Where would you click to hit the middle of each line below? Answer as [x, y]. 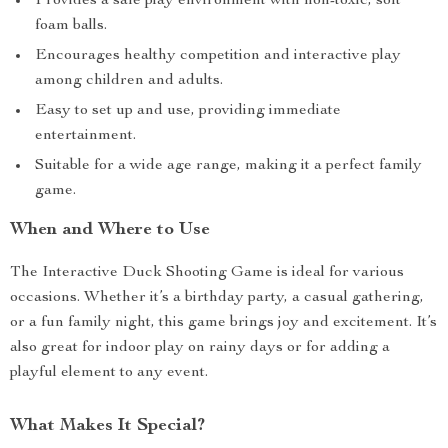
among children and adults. [129, 81]
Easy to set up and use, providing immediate [188, 111]
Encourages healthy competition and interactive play [218, 56]
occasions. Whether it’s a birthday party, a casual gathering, [217, 298]
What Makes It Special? [107, 426]
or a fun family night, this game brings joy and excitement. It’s [223, 323]
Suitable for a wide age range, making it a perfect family [228, 166]
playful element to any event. [109, 373]
